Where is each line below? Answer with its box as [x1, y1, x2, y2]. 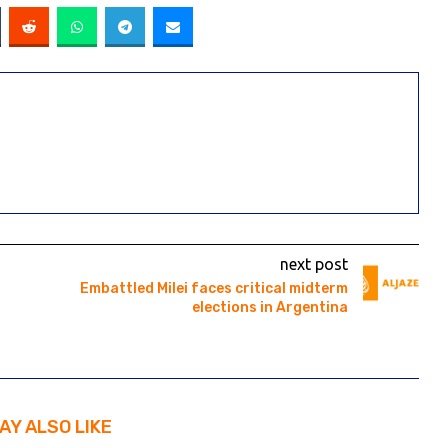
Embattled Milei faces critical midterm [79, 280, 348, 298]
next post [279, 255, 348, 274]
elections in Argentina [191, 299, 348, 317]
